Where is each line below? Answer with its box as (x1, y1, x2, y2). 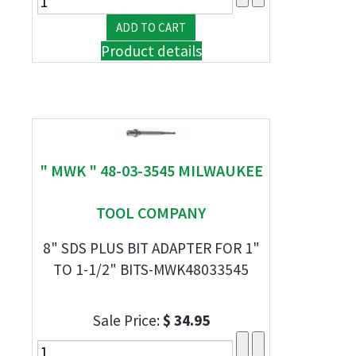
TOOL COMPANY (96, 203, 206, 222)
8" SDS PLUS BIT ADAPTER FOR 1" (42, 238, 260, 257)
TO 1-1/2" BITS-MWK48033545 (53, 260, 249, 279)
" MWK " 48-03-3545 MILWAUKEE (39, 161, 263, 180)
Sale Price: (92, 311, 163, 330)
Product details (100, 41, 202, 60)
